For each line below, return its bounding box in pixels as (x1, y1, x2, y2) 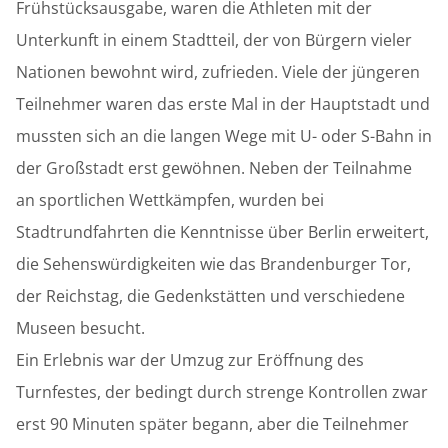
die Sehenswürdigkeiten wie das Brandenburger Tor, (16, 252, 411, 275)
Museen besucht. (16, 316, 145, 339)
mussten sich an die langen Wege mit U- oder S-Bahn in (16, 124, 432, 147)
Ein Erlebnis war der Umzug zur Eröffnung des (16, 348, 364, 371)
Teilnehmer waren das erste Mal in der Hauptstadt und (16, 92, 430, 115)
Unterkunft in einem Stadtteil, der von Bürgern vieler (16, 28, 412, 51)
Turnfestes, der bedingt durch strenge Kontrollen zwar (16, 380, 428, 403)
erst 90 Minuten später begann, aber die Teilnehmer (16, 412, 409, 435)
